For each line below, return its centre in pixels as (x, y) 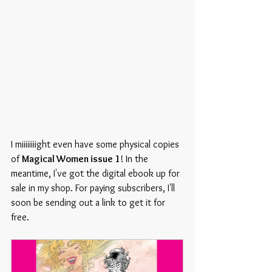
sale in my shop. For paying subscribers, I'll (94, 188)
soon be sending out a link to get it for (89, 202)
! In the (135, 158)
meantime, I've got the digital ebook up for (97, 173)
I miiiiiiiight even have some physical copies (96, 144)
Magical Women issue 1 (71, 158)
